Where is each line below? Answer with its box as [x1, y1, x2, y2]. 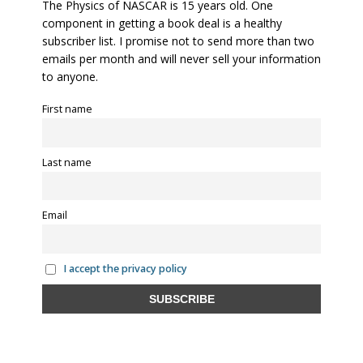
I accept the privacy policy [63, 261, 187, 275]
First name [42, 101, 92, 116]
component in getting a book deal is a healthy [42, 15, 282, 31]
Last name [42, 155, 92, 169]
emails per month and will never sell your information [42, 50, 321, 66]
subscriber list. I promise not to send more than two [42, 32, 314, 49]
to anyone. [42, 68, 98, 84]
